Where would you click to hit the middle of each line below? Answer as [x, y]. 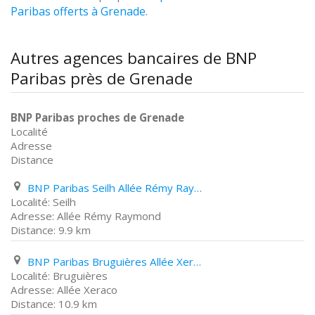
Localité [29, 131]
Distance [32, 160]
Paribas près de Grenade [102, 78]
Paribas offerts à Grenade [78, 11]
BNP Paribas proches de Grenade [97, 117]
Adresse [31, 146]
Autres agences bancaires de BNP [134, 58]
